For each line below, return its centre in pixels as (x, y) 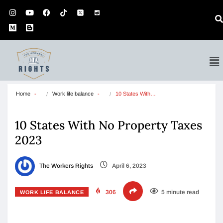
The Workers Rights (65, 166)
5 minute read (180, 192)
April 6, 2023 (128, 166)
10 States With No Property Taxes (109, 125)
